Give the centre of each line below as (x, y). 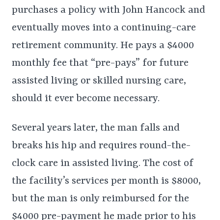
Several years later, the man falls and (96, 128)
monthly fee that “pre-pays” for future (100, 64)
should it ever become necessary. (86, 99)
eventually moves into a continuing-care (104, 28)
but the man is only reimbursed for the (100, 199)
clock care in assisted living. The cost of (103, 164)
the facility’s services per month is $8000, (106, 181)
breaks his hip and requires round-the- (101, 146)
